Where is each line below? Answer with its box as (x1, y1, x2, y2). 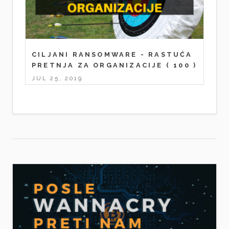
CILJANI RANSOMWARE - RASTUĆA (32, 51, 193, 59)
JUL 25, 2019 (32, 75, 83, 82)
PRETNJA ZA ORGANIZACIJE (32, 61, 163, 70)
